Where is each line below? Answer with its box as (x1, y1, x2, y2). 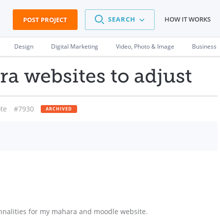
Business (192, 42, 217, 51)
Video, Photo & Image (116, 42, 174, 51)
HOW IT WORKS (165, 15, 211, 24)
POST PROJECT (23, 15, 67, 24)
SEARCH (108, 15, 136, 24)
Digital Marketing (51, 42, 98, 51)
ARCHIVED (46, 106, 72, 112)
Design (14, 42, 33, 51)
